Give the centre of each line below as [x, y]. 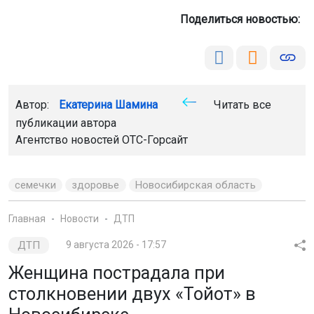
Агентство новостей [69, 139]
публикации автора [66, 123]
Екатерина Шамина [108, 104]
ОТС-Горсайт [155, 139]
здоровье [95, 185]
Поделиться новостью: [243, 19]
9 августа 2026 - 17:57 [116, 244]
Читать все [241, 104]
